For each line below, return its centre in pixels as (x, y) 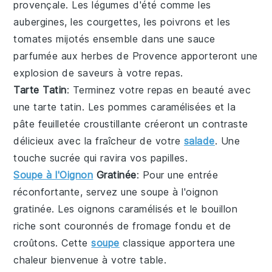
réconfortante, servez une (77, 192)
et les (216, 22)
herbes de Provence (129, 56)
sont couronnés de (84, 226)
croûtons (35, 243)
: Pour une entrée (177, 175)
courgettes (113, 22)
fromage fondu (168, 226)
